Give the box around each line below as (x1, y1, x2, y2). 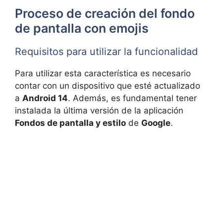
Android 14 (22, 93, 68, 104)
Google (141, 118, 170, 128)
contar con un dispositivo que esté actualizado (15, 81, 200, 91)
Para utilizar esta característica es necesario (15, 68, 191, 79)
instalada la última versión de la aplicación (15, 106, 183, 116)
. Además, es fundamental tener (68, 93, 197, 104)
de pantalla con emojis (15, 21, 149, 36)
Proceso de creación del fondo (15, 6, 195, 21)
